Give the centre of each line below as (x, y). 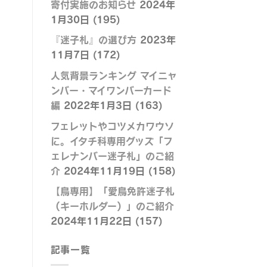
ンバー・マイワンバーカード (111, 90)
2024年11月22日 (91, 221)
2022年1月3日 (96, 105)
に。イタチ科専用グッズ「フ (111, 140)
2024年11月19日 (102, 170)
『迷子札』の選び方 (93, 40)
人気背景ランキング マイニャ (114, 75)
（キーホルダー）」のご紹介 (112, 206)
